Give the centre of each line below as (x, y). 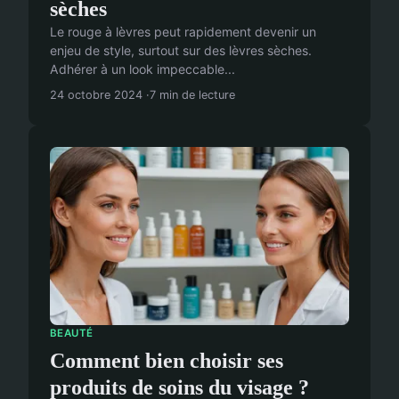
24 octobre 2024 (96, 94)
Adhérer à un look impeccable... (142, 69)
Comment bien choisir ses (167, 361)
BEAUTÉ (72, 333)
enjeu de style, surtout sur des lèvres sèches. (181, 50)
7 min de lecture (192, 94)
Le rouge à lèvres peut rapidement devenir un (183, 31)
